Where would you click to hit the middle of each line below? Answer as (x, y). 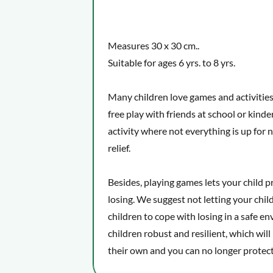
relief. (119, 148)
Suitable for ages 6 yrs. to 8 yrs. (172, 62)
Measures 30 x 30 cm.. (154, 45)
